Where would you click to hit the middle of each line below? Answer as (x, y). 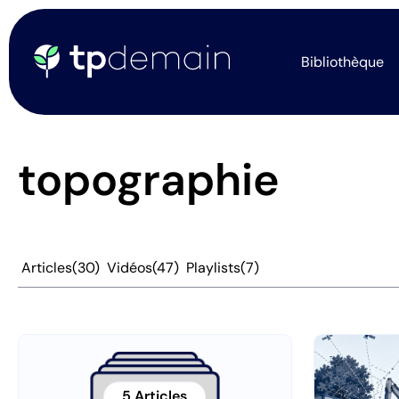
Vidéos (130, 267)
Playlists (213, 267)
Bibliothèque (342, 61)
